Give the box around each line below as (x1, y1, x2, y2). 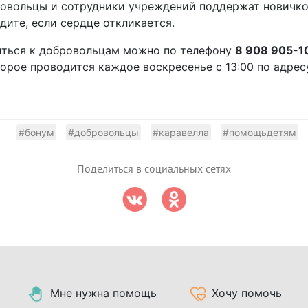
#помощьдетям (223, 126, 296, 138)
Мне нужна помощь (50, 285, 157, 300)
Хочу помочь (212, 285, 282, 300)
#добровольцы (68, 126, 139, 138)
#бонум (19, 126, 54, 138)
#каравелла (153, 126, 209, 138)
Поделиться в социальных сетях (77, 162, 231, 175)
